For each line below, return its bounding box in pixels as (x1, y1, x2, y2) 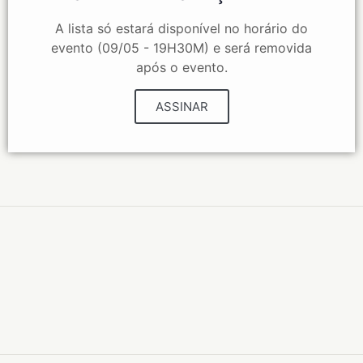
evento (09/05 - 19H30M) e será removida (51, 40, 312, 56)
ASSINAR (155, 99, 208, 114)
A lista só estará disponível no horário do (55, 20, 308, 36)
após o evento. (135, 59, 228, 75)
